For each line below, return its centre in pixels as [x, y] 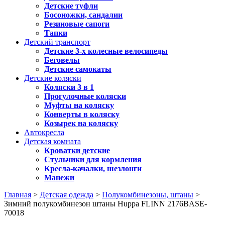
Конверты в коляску [82, 114]
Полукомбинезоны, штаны [148, 195]
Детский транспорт [57, 42]
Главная [18, 195]
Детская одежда [67, 195]
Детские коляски [53, 78]
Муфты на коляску [79, 105]
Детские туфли [71, 6]
